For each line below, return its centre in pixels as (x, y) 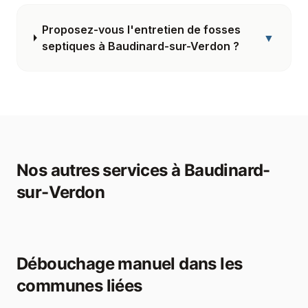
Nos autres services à (100, 170)
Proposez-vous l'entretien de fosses (141, 30)
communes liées (79, 286)
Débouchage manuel (96, 264)
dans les (209, 264)
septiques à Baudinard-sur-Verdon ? (140, 46)
